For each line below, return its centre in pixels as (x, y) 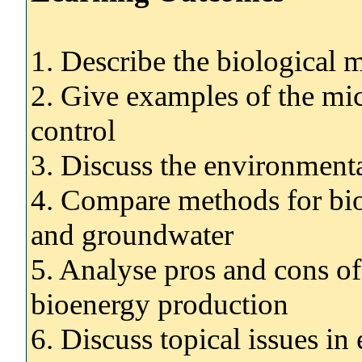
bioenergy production (160, 304)
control (73, 130)
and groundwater (132, 234)
